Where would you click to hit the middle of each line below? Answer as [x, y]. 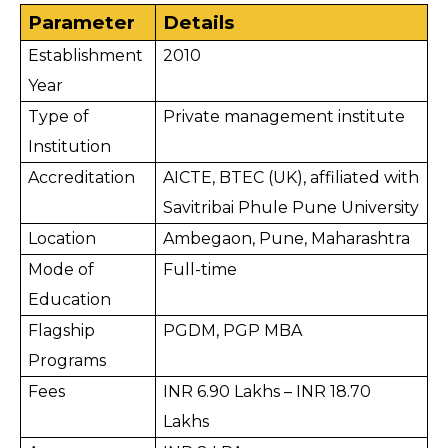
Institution [70, 146]
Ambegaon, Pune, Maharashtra [287, 238]
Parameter [82, 22]
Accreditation [82, 177]
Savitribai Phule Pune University [291, 207]
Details [199, 22]
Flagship [62, 330]
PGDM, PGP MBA [233, 330]
